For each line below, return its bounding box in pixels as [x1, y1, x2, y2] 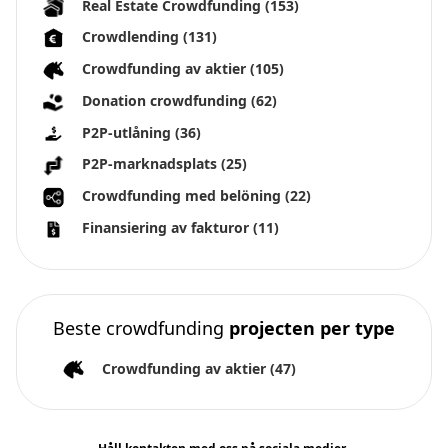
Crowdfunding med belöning [82, 186, 285, 206]
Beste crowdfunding [53, 315, 229, 340]
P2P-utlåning [82, 122, 175, 142]
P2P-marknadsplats [82, 154, 221, 174]
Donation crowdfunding [82, 90, 251, 110]
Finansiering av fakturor [82, 217, 253, 237]
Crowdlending [82, 27, 183, 47]
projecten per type [229, 315, 395, 340]
